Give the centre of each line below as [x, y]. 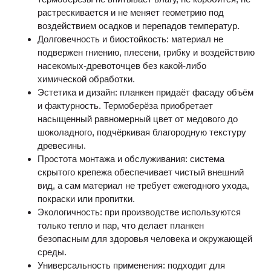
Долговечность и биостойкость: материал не [131, 39]
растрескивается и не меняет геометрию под [131, 12]
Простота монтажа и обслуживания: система [131, 159]
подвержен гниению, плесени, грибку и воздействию [146, 52]
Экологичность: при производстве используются [139, 212]
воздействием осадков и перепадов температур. [139, 26]
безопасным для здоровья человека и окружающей [145, 239]
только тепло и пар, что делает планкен [121, 225]
